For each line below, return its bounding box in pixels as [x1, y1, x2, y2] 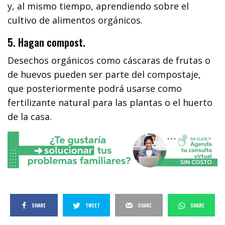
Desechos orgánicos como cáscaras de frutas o [8, 54, 211, 67]
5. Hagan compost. [8, 35, 85, 50]
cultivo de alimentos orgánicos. [8, 14, 143, 27]
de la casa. [8, 110, 52, 123]
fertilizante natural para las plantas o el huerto [8, 96, 213, 109]
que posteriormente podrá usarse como [8, 82, 182, 95]
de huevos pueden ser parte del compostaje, [8, 68, 201, 81]
